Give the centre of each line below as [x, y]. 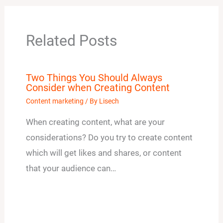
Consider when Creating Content [98, 88]
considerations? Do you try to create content [109, 138]
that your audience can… [71, 168]
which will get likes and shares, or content [104, 153]
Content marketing [55, 101]
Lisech [109, 101]
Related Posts [71, 41]
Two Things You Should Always [94, 78]
